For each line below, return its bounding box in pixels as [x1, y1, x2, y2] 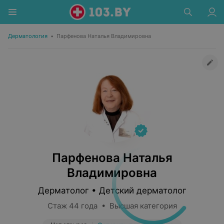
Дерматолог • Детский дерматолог [37, 185, 186, 195]
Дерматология [8, 32, 47, 39]
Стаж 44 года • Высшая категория [47, 201, 177, 210]
